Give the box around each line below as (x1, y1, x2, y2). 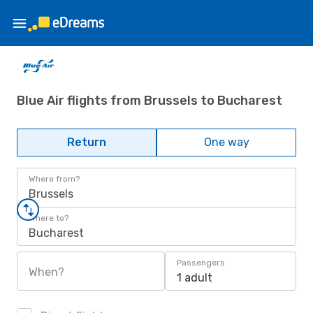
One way (203, 136, 249, 149)
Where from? (29, 174, 80, 184)
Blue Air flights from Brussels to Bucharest (17, 92, 282, 108)
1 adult (177, 271, 212, 284)
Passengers (177, 258, 225, 268)
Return (67, 136, 106, 149)
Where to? (29, 213, 68, 223)
